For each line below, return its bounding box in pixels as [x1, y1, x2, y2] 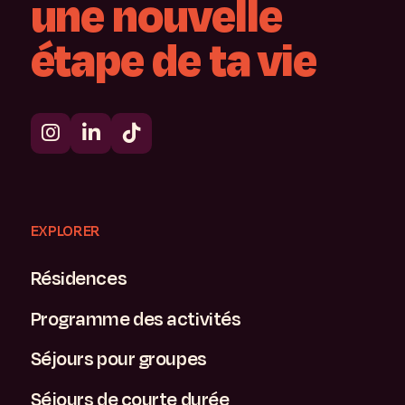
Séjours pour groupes [30, 345, 207, 373]
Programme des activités [30, 305, 241, 333]
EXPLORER [30, 220, 100, 241]
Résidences [30, 265, 127, 293]
